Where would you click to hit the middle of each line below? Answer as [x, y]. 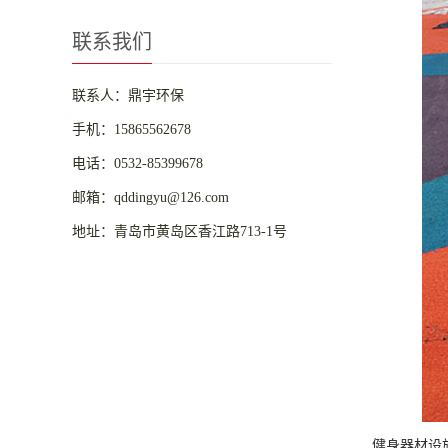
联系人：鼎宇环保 [128, 95]
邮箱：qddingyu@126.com [150, 197]
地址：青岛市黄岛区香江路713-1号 [179, 231]
